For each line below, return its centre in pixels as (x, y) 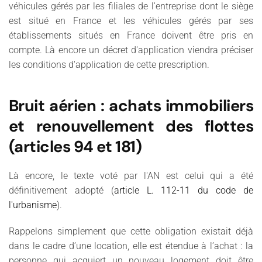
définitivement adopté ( (61, 190)
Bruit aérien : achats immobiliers (131, 105)
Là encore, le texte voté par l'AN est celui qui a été (131, 175)
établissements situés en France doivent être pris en (131, 35)
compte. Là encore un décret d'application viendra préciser (131, 50)
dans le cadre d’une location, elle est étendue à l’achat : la (131, 246)
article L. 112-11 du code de (184, 190)
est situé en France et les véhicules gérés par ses (131, 20)
